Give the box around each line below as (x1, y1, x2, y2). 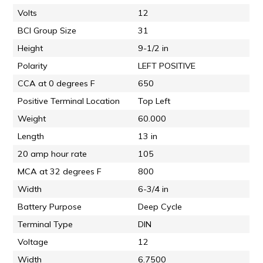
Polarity (18, 60, 48, 72)
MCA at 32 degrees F (18, 166, 102, 177)
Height (18, 43, 43, 54)
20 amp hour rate (18, 149, 87, 160)
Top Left (138, 96, 171, 107)
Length (18, 131, 45, 142)
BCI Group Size (18, 25, 77, 36)
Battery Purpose (18, 201, 82, 213)
